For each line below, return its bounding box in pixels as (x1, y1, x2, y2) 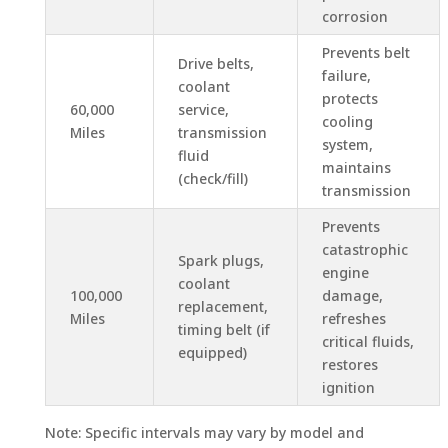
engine (321, 262, 369, 282)
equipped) (177, 342, 247, 362)
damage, (321, 285, 383, 305)
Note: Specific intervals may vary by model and (44, 422, 364, 442)
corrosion (321, 6, 388, 26)
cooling (321, 111, 373, 131)
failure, (321, 65, 371, 85)
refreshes (321, 308, 386, 328)
